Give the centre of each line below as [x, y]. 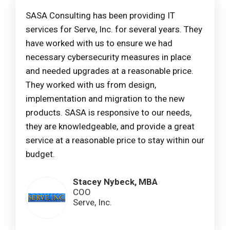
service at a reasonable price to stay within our [115, 140]
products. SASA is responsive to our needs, [109, 113]
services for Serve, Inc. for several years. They [114, 30]
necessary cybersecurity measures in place [108, 57]
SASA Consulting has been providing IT [100, 16]
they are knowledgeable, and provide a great [110, 127]
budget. [40, 154]
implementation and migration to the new [105, 99]
